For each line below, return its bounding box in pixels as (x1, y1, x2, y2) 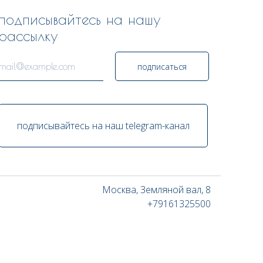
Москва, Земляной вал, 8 (102, 183, 211, 196)
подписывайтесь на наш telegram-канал (17, 119, 190, 132)
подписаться (137, 60, 187, 72)
